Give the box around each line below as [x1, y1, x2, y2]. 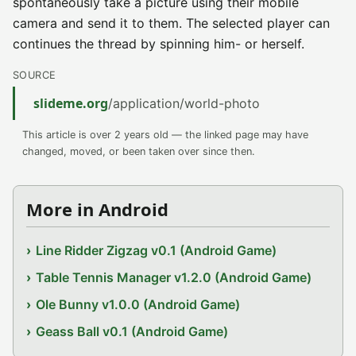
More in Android [26, 197, 168, 221]
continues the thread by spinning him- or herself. [13, 36, 304, 52]
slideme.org [33, 95, 108, 112]
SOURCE [13, 69, 56, 81]
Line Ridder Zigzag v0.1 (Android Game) [36, 242, 277, 258]
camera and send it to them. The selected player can [13, 15, 330, 31]
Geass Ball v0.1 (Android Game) [36, 323, 229, 339]
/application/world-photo [108, 95, 260, 111]
